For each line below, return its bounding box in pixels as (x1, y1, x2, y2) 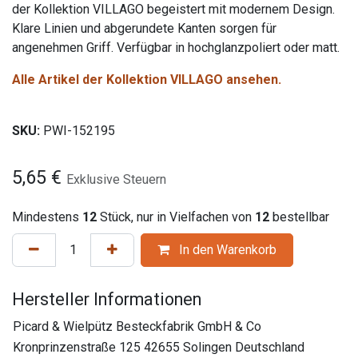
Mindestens (12, 209, 82, 225)
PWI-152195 (43, 123, 115, 138)
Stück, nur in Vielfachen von (97, 209, 255, 225)
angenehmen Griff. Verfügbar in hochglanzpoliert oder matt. (12, 40, 340, 55)
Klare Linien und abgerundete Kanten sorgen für (12, 21, 276, 36)
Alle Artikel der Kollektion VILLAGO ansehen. (12, 72, 281, 87)
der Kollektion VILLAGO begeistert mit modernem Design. (12, 2, 335, 17)
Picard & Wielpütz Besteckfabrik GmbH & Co (13, 319, 261, 334)
